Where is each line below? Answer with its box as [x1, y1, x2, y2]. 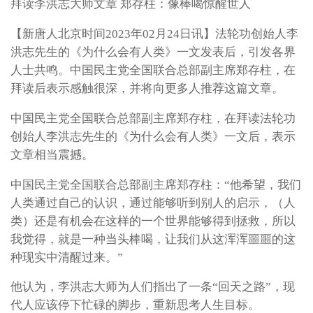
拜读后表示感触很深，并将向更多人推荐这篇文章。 [10, 82, 284, 96]
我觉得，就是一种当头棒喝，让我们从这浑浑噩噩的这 [10, 232, 296, 246]
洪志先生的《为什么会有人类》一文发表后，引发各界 [10, 45, 296, 59]
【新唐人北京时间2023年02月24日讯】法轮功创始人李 [10, 27, 298, 41]
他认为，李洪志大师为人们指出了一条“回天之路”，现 [10, 280, 295, 294]
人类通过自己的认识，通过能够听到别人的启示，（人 [10, 196, 296, 210]
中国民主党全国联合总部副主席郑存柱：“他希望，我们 [10, 177, 301, 191]
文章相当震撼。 [10, 147, 94, 161]
